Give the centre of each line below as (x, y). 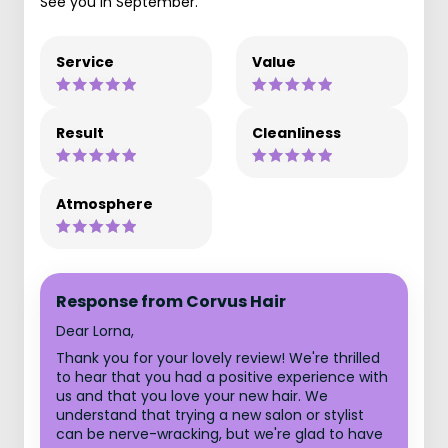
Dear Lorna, (95, 331)
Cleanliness (296, 133)
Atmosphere (104, 204)
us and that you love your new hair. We (192, 396)
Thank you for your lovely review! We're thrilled (218, 358)
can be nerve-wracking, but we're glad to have (219, 434)
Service (85, 62)
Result (80, 133)
